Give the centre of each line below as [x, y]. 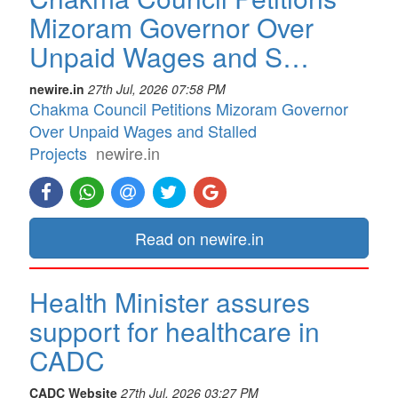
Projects [58, 152]
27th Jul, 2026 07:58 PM [157, 88]
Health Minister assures [170, 302]
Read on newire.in [199, 239]
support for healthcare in [175, 331]
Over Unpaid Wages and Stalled [143, 130]
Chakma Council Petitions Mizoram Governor [189, 108]
